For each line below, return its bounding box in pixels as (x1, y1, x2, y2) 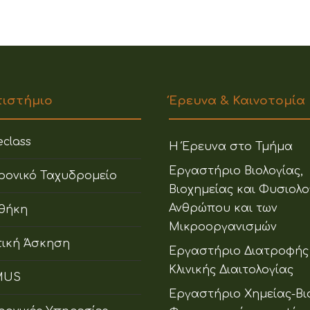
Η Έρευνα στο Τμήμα (169, 140, 293, 153)
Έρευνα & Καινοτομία (169, 93, 305, 107)
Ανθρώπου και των (169, 201, 277, 215)
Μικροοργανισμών (169, 220, 277, 233)
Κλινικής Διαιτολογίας (169, 263, 293, 276)
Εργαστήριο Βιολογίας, (169, 164, 303, 177)
